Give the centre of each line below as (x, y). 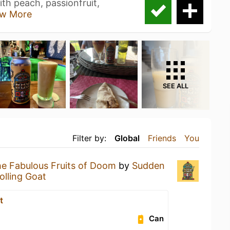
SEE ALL (176, 86)
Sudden (148, 166)
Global (127, 138)
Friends (162, 138)
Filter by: (89, 138)
